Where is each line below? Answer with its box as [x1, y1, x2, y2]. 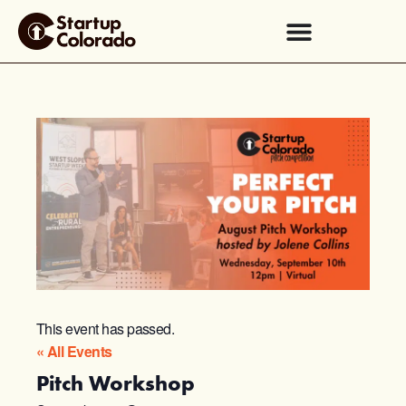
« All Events [36, 340, 112, 362]
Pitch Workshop [36, 370, 195, 398]
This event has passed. [36, 317, 175, 339]
